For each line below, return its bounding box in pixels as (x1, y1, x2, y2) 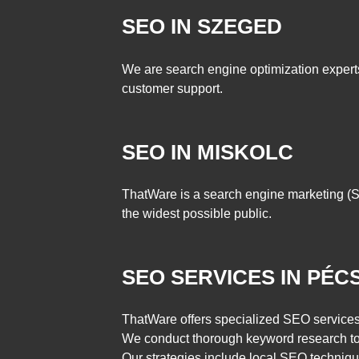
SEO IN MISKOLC (122, 139, 293, 164)
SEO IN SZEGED (122, 14, 282, 39)
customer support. (122, 81, 223, 95)
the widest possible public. (122, 207, 272, 221)
